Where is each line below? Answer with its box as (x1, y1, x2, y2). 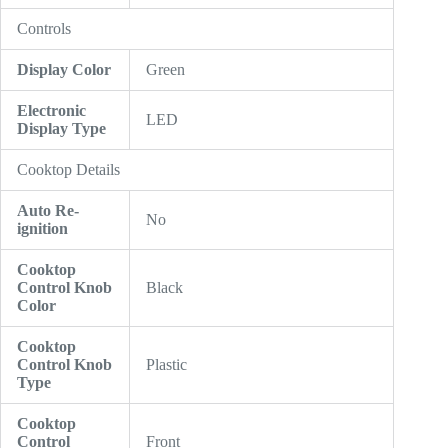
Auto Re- (17, 202, 79, 220)
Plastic (146, 356, 187, 374)
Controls (17, 20, 71, 38)
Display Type (17, 120, 106, 138)
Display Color (17, 61, 111, 79)
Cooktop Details (17, 161, 120, 179)
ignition (17, 220, 68, 238)
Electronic (17, 102, 86, 120)
